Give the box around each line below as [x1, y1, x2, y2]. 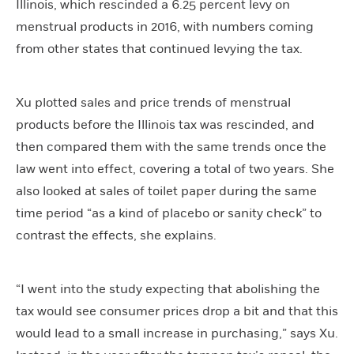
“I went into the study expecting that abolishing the [16, 281, 320, 297]
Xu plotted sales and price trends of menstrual [16, 95, 291, 111]
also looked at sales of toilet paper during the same [16, 183, 317, 199]
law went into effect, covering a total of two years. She [16, 161, 334, 177]
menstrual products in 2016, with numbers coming [16, 19, 314, 35]
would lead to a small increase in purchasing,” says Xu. [16, 326, 338, 341]
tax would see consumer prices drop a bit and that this [16, 303, 338, 319]
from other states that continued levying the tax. [16, 41, 303, 57]
